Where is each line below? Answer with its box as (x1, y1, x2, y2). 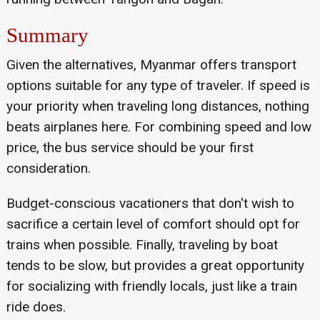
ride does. (6, 298, 66, 315)
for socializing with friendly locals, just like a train (6, 277, 297, 294)
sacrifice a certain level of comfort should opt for (6, 215, 300, 232)
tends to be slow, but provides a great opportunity (6, 256, 304, 274)
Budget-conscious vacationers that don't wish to (6, 194, 294, 211)
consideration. (6, 159, 91, 176)
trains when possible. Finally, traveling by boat (6, 236, 278, 253)
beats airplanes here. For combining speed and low (6, 118, 311, 135)
